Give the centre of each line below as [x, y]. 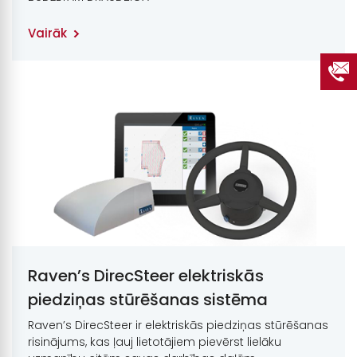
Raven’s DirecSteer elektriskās [146, 275]
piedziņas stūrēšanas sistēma [148, 299]
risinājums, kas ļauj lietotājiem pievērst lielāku [155, 341]
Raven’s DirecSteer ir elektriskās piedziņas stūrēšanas [178, 325]
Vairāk [47, 33]
